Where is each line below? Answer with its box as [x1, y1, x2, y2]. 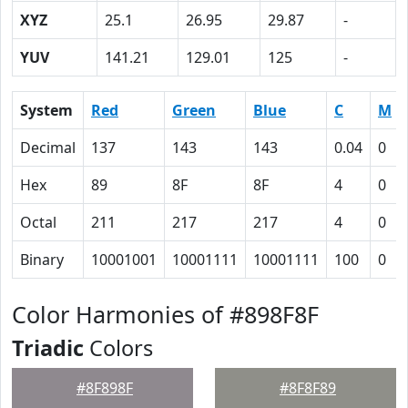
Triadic [12, 333, 84, 362]
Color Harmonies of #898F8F [12, 299, 319, 330]
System [20, 100, 73, 120]
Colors [84, 333, 153, 362]
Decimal [20, 138, 76, 158]
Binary [20, 250, 64, 270]
